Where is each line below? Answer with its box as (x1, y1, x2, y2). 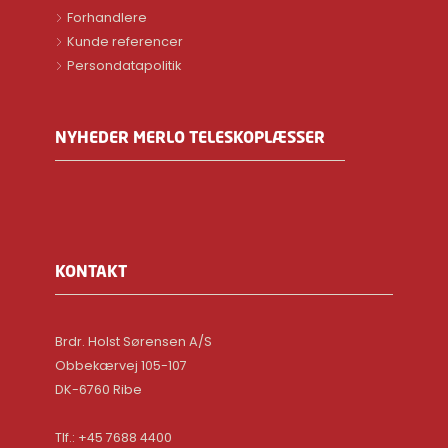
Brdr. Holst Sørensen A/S (55, 332, 213, 350)
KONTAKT (55, 259, 128, 282)
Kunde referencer (67, 32, 184, 50)
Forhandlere (67, 8, 148, 26)
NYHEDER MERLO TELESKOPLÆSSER (55, 125, 326, 148)
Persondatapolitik (67, 56, 182, 74)
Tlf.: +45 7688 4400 (55, 428, 173, 446)
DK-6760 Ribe (55, 380, 143, 398)
